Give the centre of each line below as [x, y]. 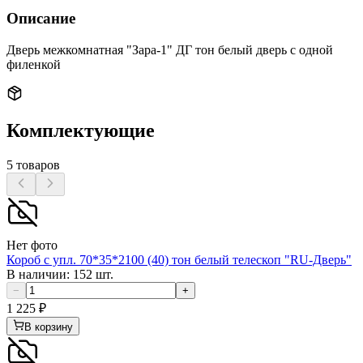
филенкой [34, 64]
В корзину [49, 327]
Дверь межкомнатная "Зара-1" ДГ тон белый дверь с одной [170, 49]
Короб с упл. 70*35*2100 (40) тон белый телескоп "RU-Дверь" [179, 260]
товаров [36, 165]
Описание [41, 18]
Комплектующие [81, 131]
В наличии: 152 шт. [60, 275]
